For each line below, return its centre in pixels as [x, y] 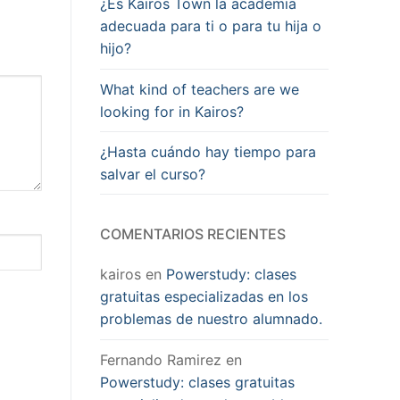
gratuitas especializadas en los [204, 297]
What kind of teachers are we [200, 89]
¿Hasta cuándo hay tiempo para [208, 151]
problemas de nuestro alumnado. [211, 319]
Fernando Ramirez [161, 359]
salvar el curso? [153, 174]
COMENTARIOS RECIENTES [193, 234]
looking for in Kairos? [172, 111]
